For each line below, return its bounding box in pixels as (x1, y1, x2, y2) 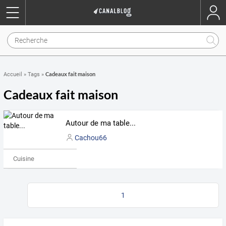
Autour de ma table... (65, 119, 136, 128)
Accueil (4, 71, 22, 78)
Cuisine (13, 154, 34, 162)
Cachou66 (74, 133, 107, 142)
